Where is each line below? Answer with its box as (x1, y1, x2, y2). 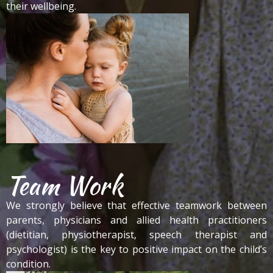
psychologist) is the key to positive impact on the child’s (6, 243, 267, 256)
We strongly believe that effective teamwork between (6, 199, 267, 212)
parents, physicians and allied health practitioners (6, 213, 267, 227)
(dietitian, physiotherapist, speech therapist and (6, 228, 267, 241)
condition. (6, 257, 51, 271)
